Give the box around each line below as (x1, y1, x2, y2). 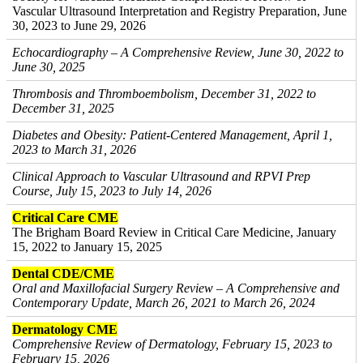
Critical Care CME (12, 211, 118, 224)
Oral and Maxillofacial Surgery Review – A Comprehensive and (12, 281, 340, 295)
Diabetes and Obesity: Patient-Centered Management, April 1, (12, 128, 332, 142)
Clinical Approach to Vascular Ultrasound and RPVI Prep (12, 169, 310, 183)
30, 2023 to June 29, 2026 (12, 19, 146, 32)
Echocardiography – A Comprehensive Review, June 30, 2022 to (12, 45, 344, 59)
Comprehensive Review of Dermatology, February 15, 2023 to (12, 337, 332, 351)
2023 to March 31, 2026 (12, 143, 136, 156)
